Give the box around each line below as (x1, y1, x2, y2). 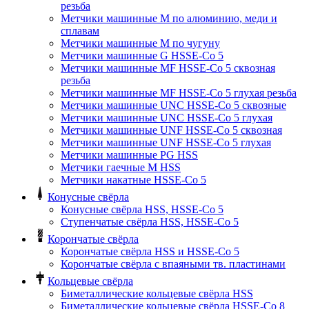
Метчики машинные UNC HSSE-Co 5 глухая (61, 112, 272, 124)
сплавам (61, 25, 99, 37)
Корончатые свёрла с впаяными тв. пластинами (61, 258, 286, 270)
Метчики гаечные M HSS (61, 161, 181, 174)
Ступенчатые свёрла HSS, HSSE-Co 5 (61, 216, 239, 228)
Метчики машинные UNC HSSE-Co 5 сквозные (61, 99, 286, 112)
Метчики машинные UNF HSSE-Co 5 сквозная (61, 124, 282, 137)
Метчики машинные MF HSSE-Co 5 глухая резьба (61, 87, 297, 99)
